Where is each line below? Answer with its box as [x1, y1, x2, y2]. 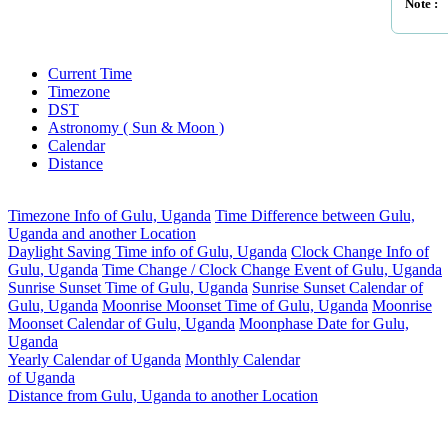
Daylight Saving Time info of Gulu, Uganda [8, 243, 287, 260]
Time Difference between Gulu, [215, 207, 415, 224]
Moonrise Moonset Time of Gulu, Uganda [102, 297, 368, 314]
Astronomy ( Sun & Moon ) [48, 119, 224, 136]
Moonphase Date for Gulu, [239, 315, 409, 332]
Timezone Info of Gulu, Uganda [8, 207, 211, 224]
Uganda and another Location [8, 225, 196, 242]
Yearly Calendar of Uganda [8, 351, 181, 368]
